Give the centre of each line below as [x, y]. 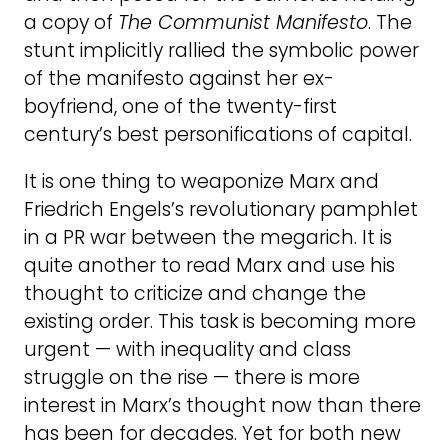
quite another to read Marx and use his [209, 266]
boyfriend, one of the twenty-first [180, 107]
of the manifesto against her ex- [179, 79]
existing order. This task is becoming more [220, 322]
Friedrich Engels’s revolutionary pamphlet [221, 210]
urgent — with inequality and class [187, 350]
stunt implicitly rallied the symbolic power [221, 51]
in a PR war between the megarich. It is [208, 238]
